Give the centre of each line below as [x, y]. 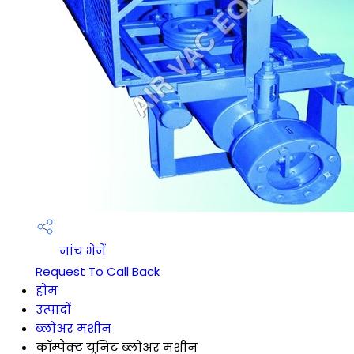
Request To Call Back [98, 271]
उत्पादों [53, 309]
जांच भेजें [81, 251]
